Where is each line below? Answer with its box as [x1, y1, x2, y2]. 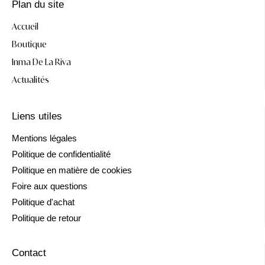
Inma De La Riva [12, 56, 71, 67]
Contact [12, 247, 46, 258]
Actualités [12, 74, 49, 85]
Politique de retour [12, 212, 81, 223]
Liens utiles [12, 110, 62, 122]
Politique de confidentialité [12, 148, 111, 159]
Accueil [12, 21, 38, 31]
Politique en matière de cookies [12, 164, 132, 175]
